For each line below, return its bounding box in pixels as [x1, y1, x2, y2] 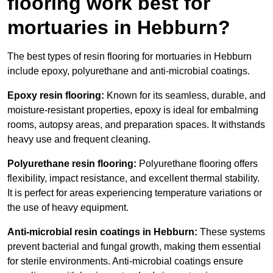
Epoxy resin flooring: [7, 90, 107, 101]
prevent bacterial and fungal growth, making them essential [7, 241, 261, 252]
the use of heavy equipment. [7, 202, 129, 213]
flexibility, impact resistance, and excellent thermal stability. [7, 173, 260, 184]
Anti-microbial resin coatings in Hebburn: [7, 227, 197, 238]
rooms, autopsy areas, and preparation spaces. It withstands [7, 119, 265, 130]
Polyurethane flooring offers [136, 158, 258, 169]
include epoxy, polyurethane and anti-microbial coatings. [7, 66, 250, 77]
